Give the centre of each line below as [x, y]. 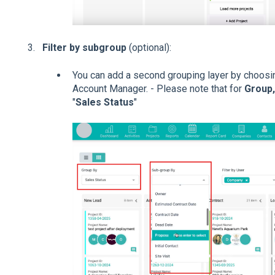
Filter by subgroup [84, 48]
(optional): [149, 48]
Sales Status [104, 102]
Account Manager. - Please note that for [158, 88]
